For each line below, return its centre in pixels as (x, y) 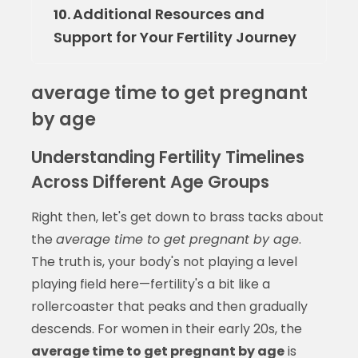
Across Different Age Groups (150, 182)
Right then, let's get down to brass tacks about (177, 217)
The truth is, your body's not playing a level (164, 262)
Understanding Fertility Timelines (167, 157)
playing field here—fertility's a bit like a (150, 284)
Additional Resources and (168, 14)
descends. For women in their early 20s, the (166, 329)
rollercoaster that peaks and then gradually (169, 307)
